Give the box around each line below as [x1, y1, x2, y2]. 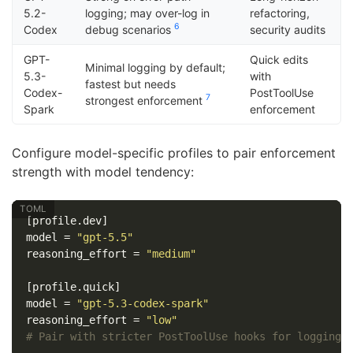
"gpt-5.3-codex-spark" [76, 296, 209, 310]
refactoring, [250, 6, 310, 20]
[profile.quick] [25, 280, 121, 293]
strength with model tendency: [12, 163, 194, 180]
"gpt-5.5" [76, 230, 133, 243]
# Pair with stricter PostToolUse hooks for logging [25, 329, 341, 343]
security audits [250, 22, 326, 36]
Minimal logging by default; [85, 60, 226, 74]
